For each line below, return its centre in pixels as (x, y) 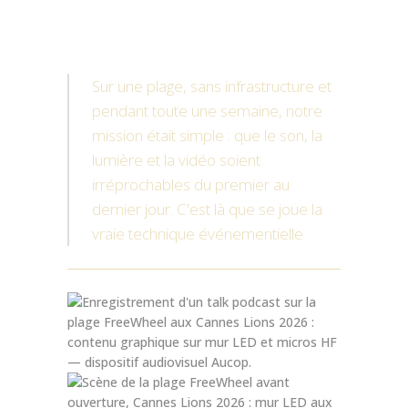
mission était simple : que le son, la (207, 135)
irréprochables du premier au (191, 184)
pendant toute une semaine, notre (207, 110)
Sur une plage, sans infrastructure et (212, 86)
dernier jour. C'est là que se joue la (207, 209)
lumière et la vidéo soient (176, 159)
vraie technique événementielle (198, 233)
